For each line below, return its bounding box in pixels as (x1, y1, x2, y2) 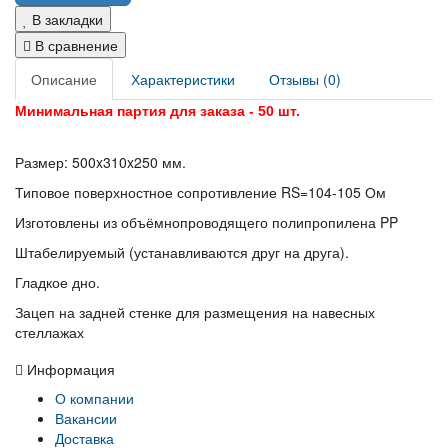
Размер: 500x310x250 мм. (15, 151, 186, 172)
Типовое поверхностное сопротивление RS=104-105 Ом (15, 181, 386, 202)
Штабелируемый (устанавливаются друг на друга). (15, 241, 349, 262)
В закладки (28, 8, 103, 29)
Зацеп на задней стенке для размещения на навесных (15, 301, 375, 322)
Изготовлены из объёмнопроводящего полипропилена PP (15, 211, 398, 232)
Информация (23, 358, 115, 379)
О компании (55, 387, 134, 408)
